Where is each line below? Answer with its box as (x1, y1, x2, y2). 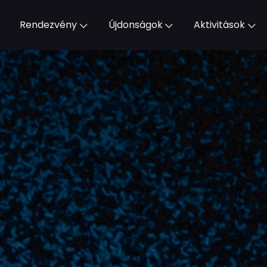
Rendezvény (19, 18, 77, 32)
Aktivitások (194, 18, 246, 32)
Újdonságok (108, 18, 163, 32)
